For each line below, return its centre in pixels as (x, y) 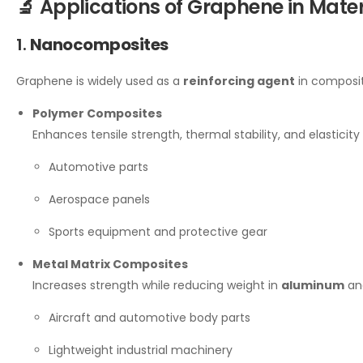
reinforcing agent (239, 81)
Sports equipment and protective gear (158, 232)
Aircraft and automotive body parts (149, 318)
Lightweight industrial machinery (141, 350)
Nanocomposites (99, 45)
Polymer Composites (97, 114)
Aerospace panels (99, 200)
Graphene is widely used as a (100, 81)
